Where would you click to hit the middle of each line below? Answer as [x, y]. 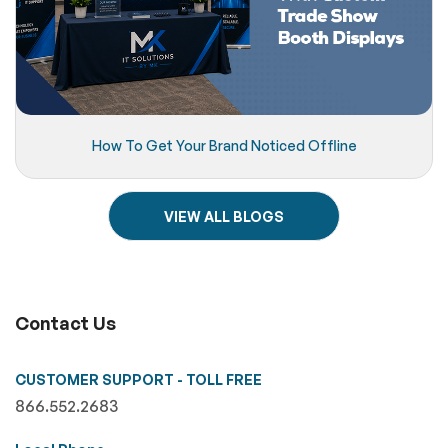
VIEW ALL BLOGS [224, 216]
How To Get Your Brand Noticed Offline [224, 145]
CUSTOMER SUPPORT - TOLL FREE [138, 379]
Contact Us [65, 323]
